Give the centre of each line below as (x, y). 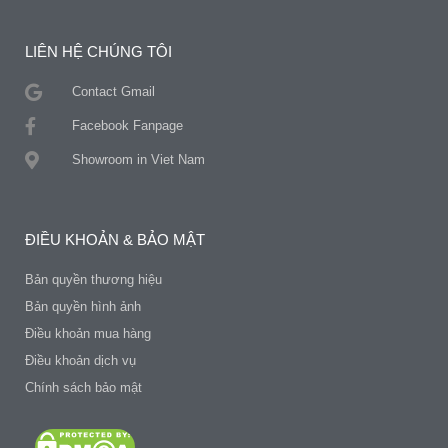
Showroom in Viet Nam (138, 160)
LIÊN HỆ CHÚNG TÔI (98, 52)
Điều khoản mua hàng (88, 334)
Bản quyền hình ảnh (83, 307)
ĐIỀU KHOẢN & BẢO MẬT (115, 240)
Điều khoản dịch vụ (80, 361)
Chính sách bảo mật (83, 388)
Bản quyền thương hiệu (93, 280)
